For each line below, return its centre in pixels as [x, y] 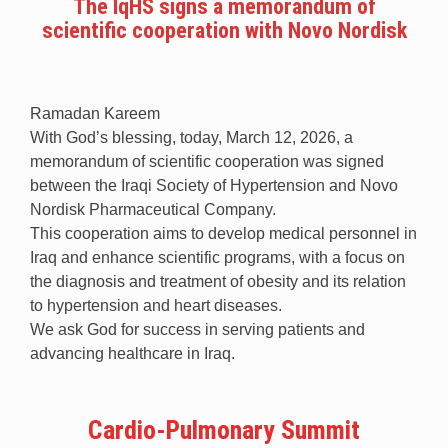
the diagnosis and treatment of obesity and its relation [218, 281]
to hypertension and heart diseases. [156, 305]
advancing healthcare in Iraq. [132, 353]
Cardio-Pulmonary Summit [224, 429]
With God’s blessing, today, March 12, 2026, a [191, 137]
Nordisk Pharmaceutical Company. [153, 209]
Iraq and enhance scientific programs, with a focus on [217, 257]
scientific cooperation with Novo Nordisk [224, 30]
